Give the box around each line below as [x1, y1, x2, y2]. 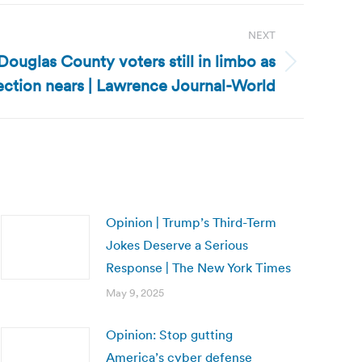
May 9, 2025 [106, 286, 164, 300]
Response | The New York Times [106, 259, 291, 276]
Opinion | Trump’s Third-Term [106, 214, 276, 230]
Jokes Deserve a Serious [106, 237, 248, 253]
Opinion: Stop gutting [106, 326, 233, 343]
